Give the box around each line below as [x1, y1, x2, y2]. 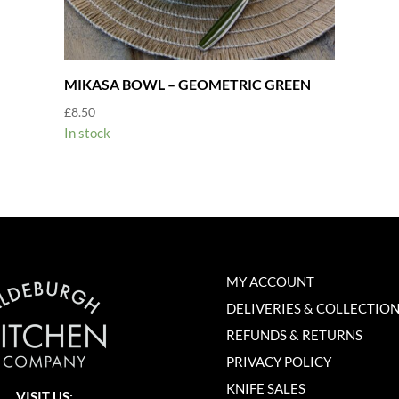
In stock [63, 124, 110, 141]
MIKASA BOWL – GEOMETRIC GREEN [63, 75, 311, 93]
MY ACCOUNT [225, 273, 314, 289]
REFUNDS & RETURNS [225, 326, 362, 343]
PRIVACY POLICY [225, 353, 331, 370]
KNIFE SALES [225, 379, 305, 396]
